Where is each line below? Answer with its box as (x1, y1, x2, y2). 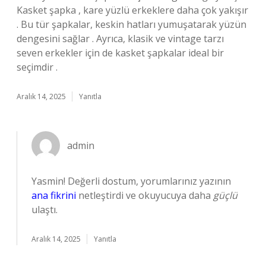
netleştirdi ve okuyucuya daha (76, 189, 213, 202)
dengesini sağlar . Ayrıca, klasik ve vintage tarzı (17, 32, 224, 45)
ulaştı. (31, 203, 58, 216)
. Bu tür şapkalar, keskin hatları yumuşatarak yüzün (17, 18, 246, 31)
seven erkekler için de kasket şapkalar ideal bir (17, 46, 224, 59)
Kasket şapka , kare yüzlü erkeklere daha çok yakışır (17, 4, 248, 17)
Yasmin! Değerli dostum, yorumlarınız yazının (31, 175, 231, 188)
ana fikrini (31, 189, 76, 202)
